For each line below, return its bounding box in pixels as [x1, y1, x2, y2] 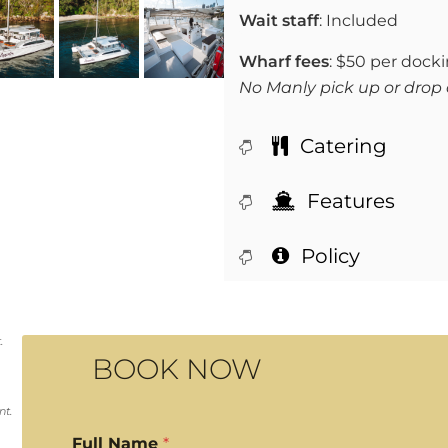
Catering [295, 134, 387, 158]
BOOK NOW [91, 352, 262, 386]
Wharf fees [239, 52, 329, 71]
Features [302, 189, 395, 213]
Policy [296, 244, 360, 268]
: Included [319, 11, 398, 30]
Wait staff [239, 11, 319, 30]
